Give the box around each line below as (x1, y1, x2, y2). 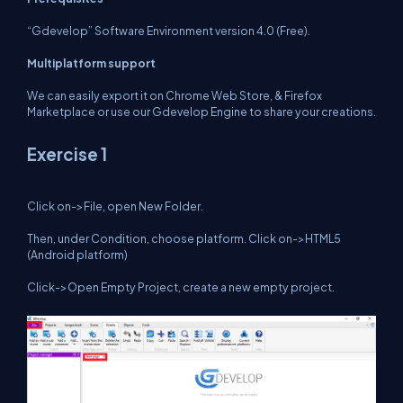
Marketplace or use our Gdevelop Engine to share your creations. (27, 104, 376, 119)
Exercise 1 (27, 144, 107, 165)
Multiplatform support (27, 56, 156, 70)
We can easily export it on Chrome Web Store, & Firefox (27, 88, 322, 103)
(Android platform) (27, 247, 128, 262)
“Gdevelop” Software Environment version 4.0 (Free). (27, 23, 310, 38)
